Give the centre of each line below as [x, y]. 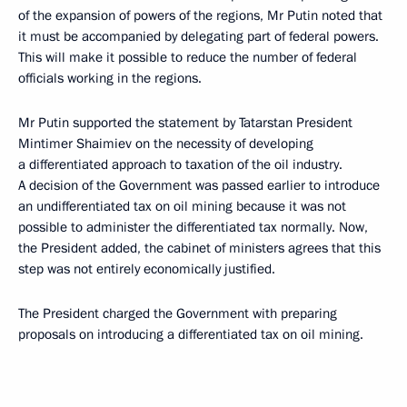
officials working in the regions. [110, 79]
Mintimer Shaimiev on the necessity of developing [166, 144]
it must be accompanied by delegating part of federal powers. [199, 37]
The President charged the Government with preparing [178, 314]
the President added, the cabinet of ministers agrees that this [199, 248]
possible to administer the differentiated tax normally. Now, [193, 228]
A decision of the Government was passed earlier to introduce [199, 186]
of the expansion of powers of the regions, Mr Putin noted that [200, 16]
